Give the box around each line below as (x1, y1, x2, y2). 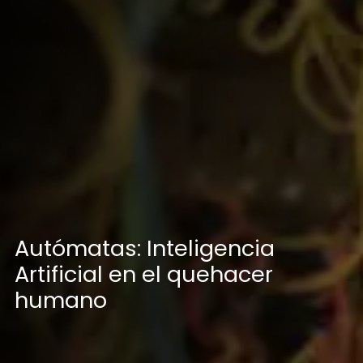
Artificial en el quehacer (14, 258, 273, 289)
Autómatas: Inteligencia (14, 233, 275, 263)
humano (14, 284, 107, 315)
